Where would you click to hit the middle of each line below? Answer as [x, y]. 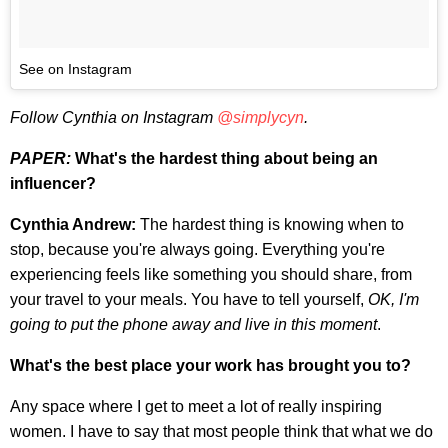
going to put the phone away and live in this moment [193, 325]
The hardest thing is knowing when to [272, 225]
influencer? [53, 184]
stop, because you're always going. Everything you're [197, 250]
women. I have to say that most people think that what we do [221, 432]
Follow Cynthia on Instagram [113, 118]
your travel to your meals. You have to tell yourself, [189, 300]
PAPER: [42, 159]
